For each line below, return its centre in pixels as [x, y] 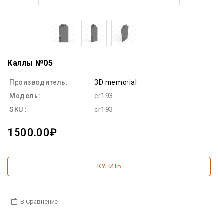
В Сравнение [39, 201]
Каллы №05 [30, 63]
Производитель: [39, 82]
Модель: [25, 96]
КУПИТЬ [109, 166]
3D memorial [116, 82]
